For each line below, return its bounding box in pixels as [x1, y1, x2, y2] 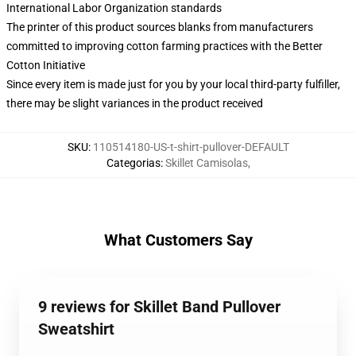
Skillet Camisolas [164, 157, 248, 169]
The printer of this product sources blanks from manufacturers [6, 21, 313, 33]
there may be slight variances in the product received [6, 97, 263, 110]
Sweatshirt [38, 319, 114, 339]
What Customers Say [103, 230, 253, 250]
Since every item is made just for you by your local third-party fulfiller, [6, 78, 340, 91]
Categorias [106, 157, 161, 169]
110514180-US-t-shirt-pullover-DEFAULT [92, 141, 289, 153]
